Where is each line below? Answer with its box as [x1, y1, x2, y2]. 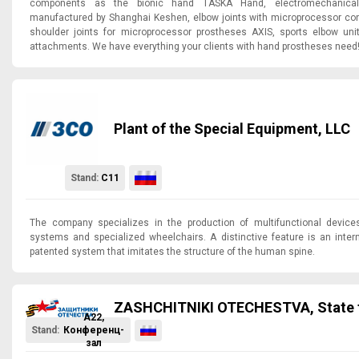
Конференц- [63, 325, 124, 337]
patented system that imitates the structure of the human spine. [30, 245, 315, 257]
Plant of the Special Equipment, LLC [114, 119, 350, 137]
